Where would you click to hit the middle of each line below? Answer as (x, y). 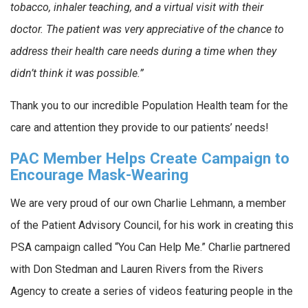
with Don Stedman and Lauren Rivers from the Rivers (137, 269)
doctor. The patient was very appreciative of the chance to (147, 29)
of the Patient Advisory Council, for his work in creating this (152, 225)
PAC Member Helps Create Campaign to (150, 158)
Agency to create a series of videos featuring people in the (152, 291)
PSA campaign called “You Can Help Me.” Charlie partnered (150, 247)
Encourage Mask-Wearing (99, 174)
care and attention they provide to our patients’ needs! (140, 128)
